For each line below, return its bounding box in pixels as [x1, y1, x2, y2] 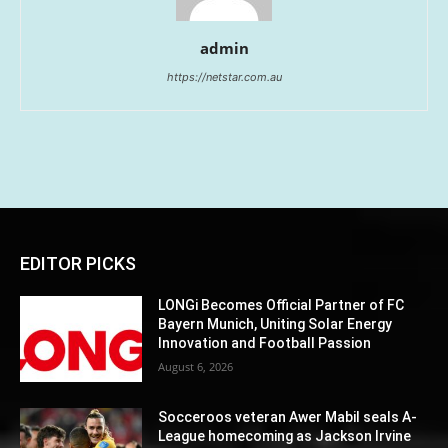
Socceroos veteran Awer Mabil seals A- [158, 408, 418, 425]
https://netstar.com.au [166, 70, 282, 85]
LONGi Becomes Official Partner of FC [158, 297, 405, 314]
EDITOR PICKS [20, 253, 136, 275]
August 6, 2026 [158, 359, 234, 375]
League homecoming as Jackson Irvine [158, 427, 412, 444]
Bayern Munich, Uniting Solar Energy [158, 316, 393, 333]
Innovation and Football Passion [158, 335, 372, 352]
